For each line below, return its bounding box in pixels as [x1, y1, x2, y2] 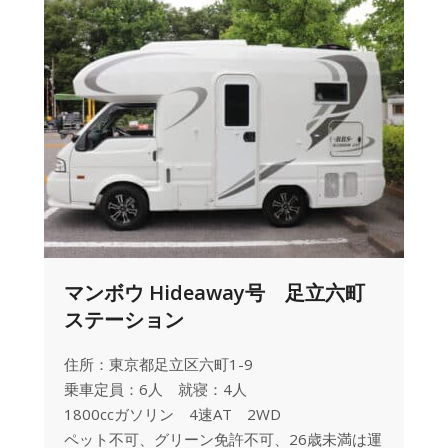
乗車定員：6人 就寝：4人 [64, 379, 247, 399]
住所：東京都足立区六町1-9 [64, 354, 253, 374]
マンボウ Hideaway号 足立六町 [64, 279, 365, 306]
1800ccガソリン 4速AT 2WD [64, 404, 281, 424]
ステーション [64, 306, 184, 333]
